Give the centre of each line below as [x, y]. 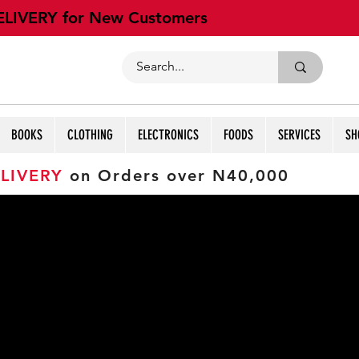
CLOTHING [90, 135]
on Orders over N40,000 [176, 175]
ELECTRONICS [168, 135]
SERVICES [299, 135]
